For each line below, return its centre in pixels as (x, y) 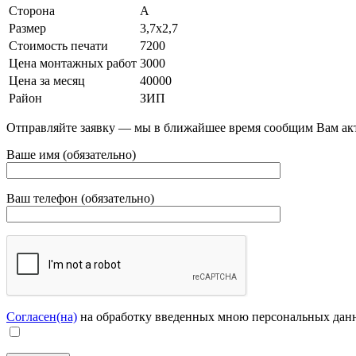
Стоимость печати (58, 45)
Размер (27, 28)
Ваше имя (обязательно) (71, 154)
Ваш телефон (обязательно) (80, 198)
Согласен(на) (42, 316)
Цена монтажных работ (73, 63)
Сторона (32, 10)
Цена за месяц (47, 80)
